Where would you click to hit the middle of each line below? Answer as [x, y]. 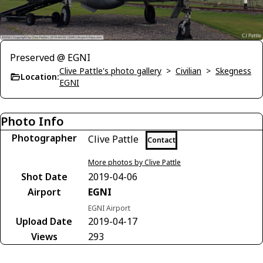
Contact [161, 140]
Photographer [44, 138]
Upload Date [44, 221]
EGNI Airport [109, 208]
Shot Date [44, 177]
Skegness [233, 71]
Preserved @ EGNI [50, 58]
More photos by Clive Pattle [134, 162]
